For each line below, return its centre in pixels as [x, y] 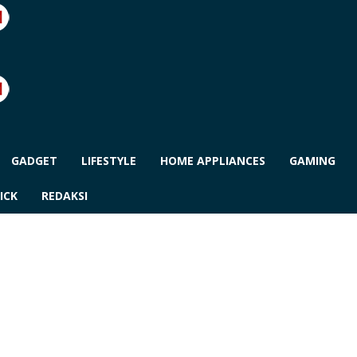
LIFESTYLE [108, 161]
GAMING [312, 161]
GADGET [34, 161]
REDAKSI [64, 196]
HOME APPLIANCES [212, 161]
